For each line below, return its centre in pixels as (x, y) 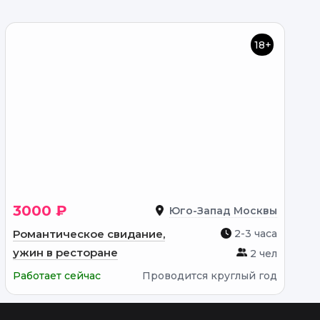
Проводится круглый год (210, 276)
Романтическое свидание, (89, 234)
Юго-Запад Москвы (224, 211)
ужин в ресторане (66, 252)
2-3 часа (255, 234)
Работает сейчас (57, 276)
